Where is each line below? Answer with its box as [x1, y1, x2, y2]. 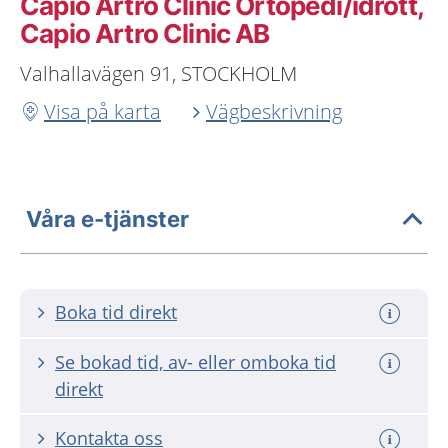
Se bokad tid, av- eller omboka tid [55, 350, 336, 374]
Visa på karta [44, 98, 161, 125]
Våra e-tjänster [26, 205, 189, 232]
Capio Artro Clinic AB [20, 18, 270, 49]
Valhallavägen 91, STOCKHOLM [20, 60, 297, 87]
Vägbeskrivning [206, 98, 342, 125]
